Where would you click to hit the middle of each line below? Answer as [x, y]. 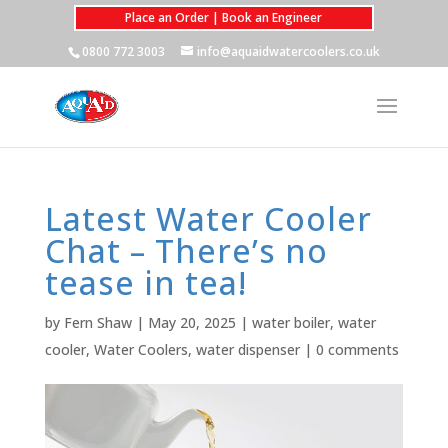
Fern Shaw [97, 322]
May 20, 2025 [191, 322]
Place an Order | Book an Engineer [224, 17]
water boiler [290, 322]
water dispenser [247, 349]
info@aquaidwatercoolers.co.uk [288, 51]
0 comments [357, 349]
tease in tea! [145, 282]
